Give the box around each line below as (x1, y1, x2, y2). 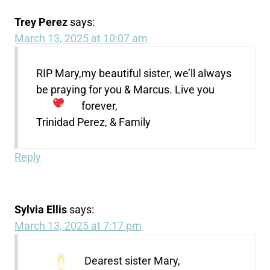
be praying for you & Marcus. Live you (36, 83, 215, 96)
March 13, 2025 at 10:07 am (14, 31, 148, 45)
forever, (81, 99, 118, 112)
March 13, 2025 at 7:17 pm (14, 219, 142, 232)
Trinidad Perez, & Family (36, 115, 151, 128)
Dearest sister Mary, (84, 254, 181, 267)
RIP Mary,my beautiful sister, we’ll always (36, 66, 232, 80)
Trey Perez (14, 15, 68, 28)
